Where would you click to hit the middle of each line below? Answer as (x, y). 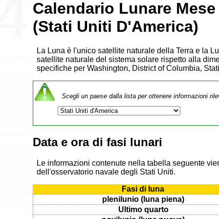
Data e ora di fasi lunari (98, 142)
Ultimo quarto (143, 209)
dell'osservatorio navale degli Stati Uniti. (106, 172)
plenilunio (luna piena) (143, 199)
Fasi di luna (143, 189)
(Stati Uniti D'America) (116, 27)
